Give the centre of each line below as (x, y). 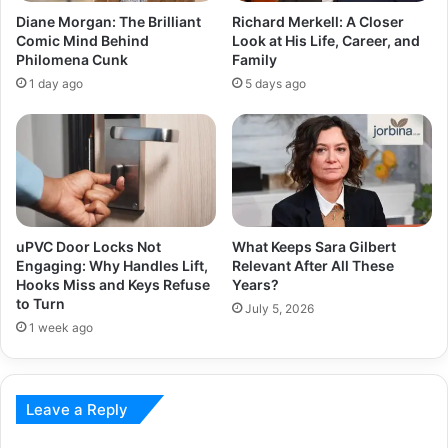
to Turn (40, 303)
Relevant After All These (313, 265)
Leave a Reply (77, 409)
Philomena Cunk (72, 60)
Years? (255, 284)
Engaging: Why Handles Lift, (112, 265)
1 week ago (61, 327)
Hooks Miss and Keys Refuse (113, 284)
